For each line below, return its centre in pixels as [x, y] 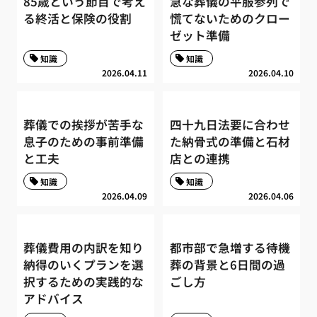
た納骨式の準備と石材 [230, 141]
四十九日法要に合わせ [230, 124]
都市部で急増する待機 [230, 247]
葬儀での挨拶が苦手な [84, 124]
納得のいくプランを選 [84, 264]
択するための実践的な [84, 281]
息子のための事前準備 [84, 141]
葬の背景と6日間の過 [227, 264]
